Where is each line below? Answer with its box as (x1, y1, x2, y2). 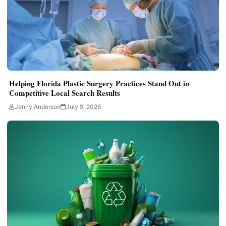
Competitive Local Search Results (9, 87, 123, 99)
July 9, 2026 (66, 103, 101, 111)
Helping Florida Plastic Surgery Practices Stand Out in (9, 78, 189, 89)
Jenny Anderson (15, 103, 61, 111)
